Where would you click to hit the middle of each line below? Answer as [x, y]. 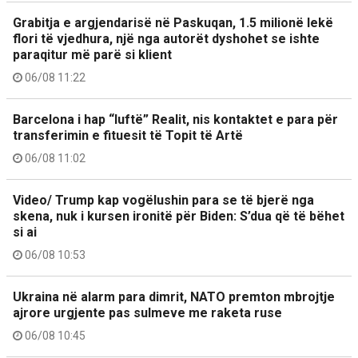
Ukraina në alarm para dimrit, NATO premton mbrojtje [174, 297]
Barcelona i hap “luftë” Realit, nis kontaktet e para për [175, 119]
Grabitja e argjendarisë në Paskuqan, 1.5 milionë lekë [173, 23]
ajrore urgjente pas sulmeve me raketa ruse [147, 313]
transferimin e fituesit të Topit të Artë [128, 135]
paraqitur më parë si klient [92, 55]
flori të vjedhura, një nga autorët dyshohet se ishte [166, 39]
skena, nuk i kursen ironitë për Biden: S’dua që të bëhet [179, 216]
